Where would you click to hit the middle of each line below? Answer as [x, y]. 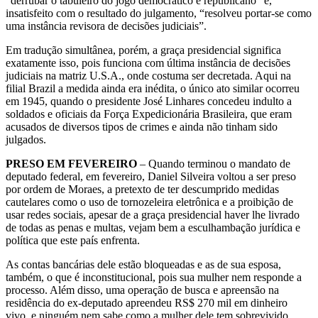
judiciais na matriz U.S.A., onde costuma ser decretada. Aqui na [148, 75]
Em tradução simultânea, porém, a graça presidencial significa [143, 50]
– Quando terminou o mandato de [214, 163]
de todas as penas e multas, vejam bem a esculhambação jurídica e [153, 227]
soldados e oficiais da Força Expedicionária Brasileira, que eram [149, 114]
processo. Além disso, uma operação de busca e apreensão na [142, 290]
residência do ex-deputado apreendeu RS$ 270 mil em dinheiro [147, 302]
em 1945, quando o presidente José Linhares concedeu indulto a [149, 101]
